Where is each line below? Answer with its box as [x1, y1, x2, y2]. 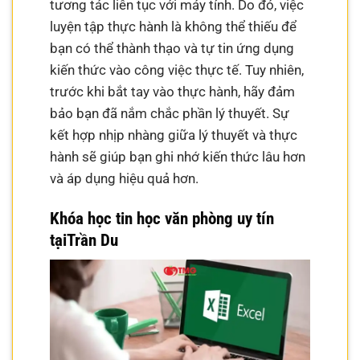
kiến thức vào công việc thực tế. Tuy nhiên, [50, 62, 305, 79]
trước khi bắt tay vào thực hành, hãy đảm [50, 84, 296, 100]
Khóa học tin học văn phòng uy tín [50, 208, 275, 228]
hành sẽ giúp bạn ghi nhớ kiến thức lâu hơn [50, 149, 306, 166]
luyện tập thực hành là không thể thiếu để [50, 18, 297, 35]
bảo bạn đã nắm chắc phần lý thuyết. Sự [50, 105, 290, 122]
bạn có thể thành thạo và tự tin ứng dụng [50, 40, 295, 57]
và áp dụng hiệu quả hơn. [50, 170, 199, 187]
